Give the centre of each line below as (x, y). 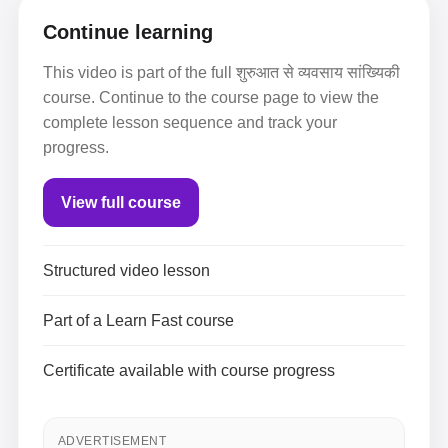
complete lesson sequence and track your (190, 122)
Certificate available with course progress (189, 370)
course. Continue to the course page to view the (211, 97)
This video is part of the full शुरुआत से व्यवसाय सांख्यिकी (221, 72)
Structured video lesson (126, 270)
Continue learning (128, 32)
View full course (121, 202)
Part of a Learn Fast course (138, 320)
